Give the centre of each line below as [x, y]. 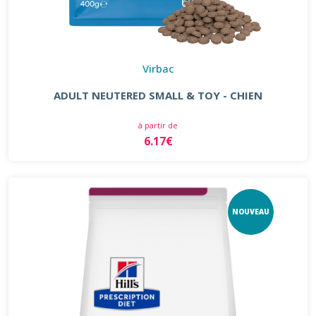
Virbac [158, 68]
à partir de [158, 125]
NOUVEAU [251, 212]
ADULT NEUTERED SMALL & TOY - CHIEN [158, 95]
